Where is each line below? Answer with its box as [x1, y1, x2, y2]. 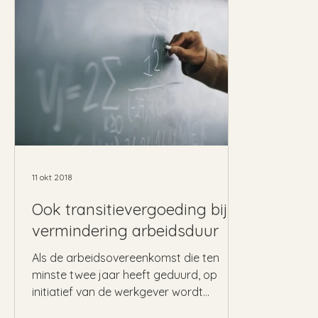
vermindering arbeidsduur [32, 220, 219, 241]
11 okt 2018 [32, 172, 72, 183]
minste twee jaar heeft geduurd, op [32, 267, 217, 282]
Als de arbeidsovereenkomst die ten [32, 250, 219, 265]
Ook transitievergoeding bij [32, 199, 227, 219]
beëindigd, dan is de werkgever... [32, 301, 199, 316]
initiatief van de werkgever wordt [32, 284, 203, 299]
